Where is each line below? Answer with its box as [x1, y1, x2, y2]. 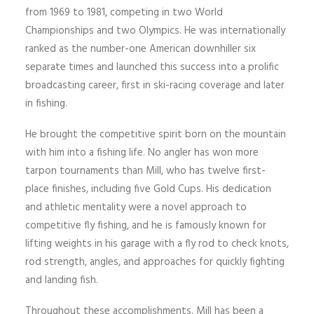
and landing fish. [25, 272, 98, 289]
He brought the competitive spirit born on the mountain [25, 126, 286, 143]
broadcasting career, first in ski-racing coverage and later [25, 77, 285, 94]
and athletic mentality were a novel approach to [25, 199, 247, 216]
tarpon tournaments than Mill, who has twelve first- [25, 163, 266, 179]
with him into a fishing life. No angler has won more [25, 144, 259, 161]
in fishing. [25, 95, 67, 112]
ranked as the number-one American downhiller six [25, 41, 256, 57]
